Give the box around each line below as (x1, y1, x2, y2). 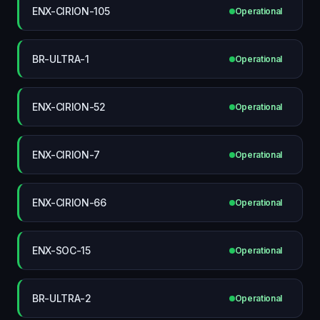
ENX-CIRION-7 (32, 148, 101, 161)
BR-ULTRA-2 (32, 291, 91, 304)
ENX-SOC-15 (32, 244, 91, 256)
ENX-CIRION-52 (32, 100, 106, 113)
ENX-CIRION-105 (32, 4, 110, 17)
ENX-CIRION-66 (32, 196, 106, 209)
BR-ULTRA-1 (32, 52, 89, 65)
